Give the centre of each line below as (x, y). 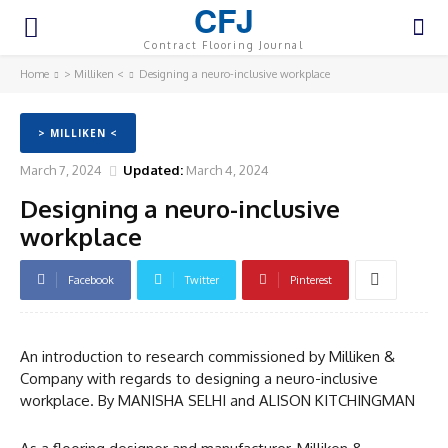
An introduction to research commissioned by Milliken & (207, 356)
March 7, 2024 (61, 169)
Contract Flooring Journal (223, 45)
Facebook (91, 279)
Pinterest (311, 279)
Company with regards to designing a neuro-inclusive (199, 378)
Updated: (153, 169)
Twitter (202, 279)
